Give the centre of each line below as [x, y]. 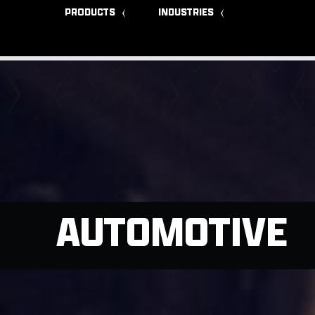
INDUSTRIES [186, 13]
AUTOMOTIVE [172, 235]
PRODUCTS [90, 13]
